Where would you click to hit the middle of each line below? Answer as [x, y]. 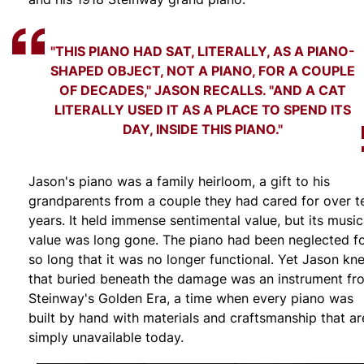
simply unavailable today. [106, 338]
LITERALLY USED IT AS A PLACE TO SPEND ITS [203, 110]
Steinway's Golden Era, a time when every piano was [191, 299]
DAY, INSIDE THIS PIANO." [203, 129]
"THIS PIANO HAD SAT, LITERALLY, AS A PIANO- [203, 51]
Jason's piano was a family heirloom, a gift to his [179, 182]
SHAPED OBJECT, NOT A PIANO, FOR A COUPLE [203, 71]
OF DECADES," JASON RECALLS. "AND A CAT [203, 90]
